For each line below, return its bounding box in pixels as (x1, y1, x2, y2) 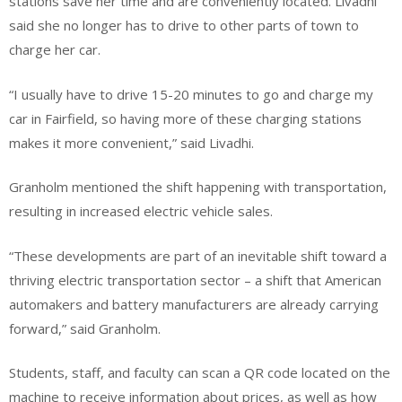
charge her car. (9, 40, 100, 59)
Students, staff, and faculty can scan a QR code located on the (9, 363, 390, 382)
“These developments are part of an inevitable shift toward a (9, 246, 387, 265)
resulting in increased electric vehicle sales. (9, 202, 273, 221)
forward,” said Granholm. (9, 319, 161, 337)
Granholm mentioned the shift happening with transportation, (9, 178, 387, 197)
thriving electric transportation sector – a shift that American (9, 270, 381, 289)
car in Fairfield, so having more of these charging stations (9, 109, 362, 127)
